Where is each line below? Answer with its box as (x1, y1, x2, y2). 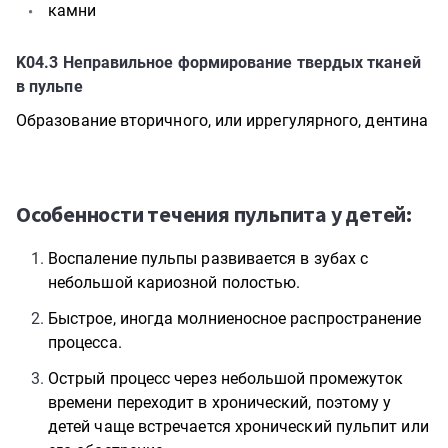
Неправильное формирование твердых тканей (62, 53, 421, 72)
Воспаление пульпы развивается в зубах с (48, 249, 369, 268)
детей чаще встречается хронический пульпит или (48, 417, 429, 436)
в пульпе (16, 77, 83, 96)
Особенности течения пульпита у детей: (16, 200, 412, 228)
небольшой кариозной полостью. (48, 273, 301, 292)
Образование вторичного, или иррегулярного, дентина (16, 111, 429, 130)
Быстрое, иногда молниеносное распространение (48, 309, 422, 328)
